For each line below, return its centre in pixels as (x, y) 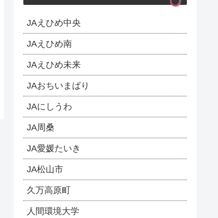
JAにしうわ (49, 107)
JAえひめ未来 (54, 65)
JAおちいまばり (58, 86)
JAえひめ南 (49, 44)
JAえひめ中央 (54, 23)
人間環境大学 (53, 211)
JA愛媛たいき (54, 149)
